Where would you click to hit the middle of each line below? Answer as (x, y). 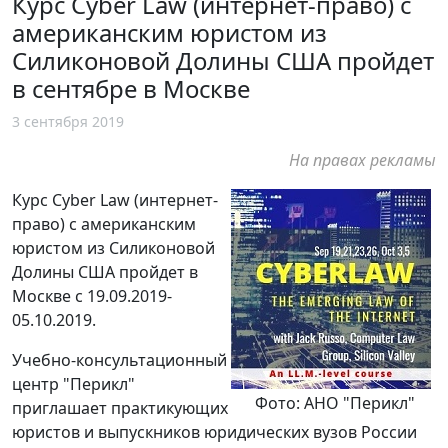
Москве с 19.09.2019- (92, 295)
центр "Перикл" (73, 383)
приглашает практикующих (120, 407)
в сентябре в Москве (131, 88)
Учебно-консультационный (119, 359)
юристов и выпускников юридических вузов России (214, 431)
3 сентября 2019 (68, 121)
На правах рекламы (362, 159)
